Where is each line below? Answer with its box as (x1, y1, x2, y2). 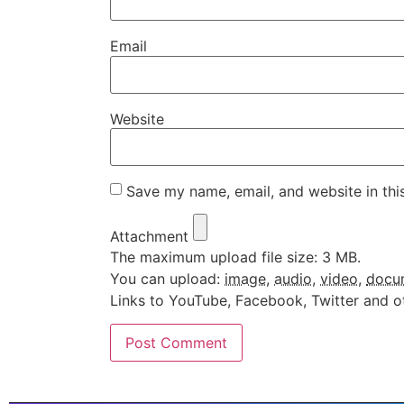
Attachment (110, 227, 188, 246)
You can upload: (110, 269, 225, 288)
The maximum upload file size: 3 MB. (110, 247, 361, 266)
